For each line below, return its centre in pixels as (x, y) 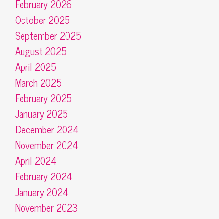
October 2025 (42, 20)
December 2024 (47, 129)
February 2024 (44, 176)
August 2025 (41, 51)
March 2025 (38, 82)
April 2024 (36, 161)
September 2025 (48, 35)
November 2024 (46, 145)
